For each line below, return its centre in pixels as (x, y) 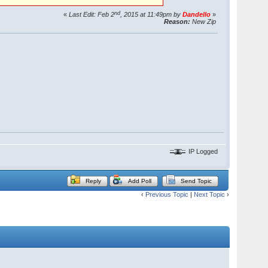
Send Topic (197, 181)
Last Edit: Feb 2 (92, 15)
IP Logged (202, 152)
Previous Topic (167, 195)
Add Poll (140, 181)
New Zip (203, 22)
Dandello (197, 15)
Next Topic (209, 195)
